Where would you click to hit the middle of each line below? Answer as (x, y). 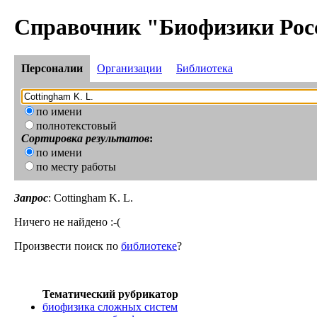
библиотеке (149, 246)
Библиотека (204, 69)
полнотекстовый (76, 126)
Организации (129, 69)
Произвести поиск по (68, 246)
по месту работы (76, 167)
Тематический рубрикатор (110, 294)
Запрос (31, 198)
